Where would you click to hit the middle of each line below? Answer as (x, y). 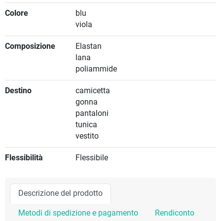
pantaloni (92, 114)
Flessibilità (24, 158)
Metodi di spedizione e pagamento (78, 213)
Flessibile (92, 158)
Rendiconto (175, 213)
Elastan (88, 47)
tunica (86, 125)
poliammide (96, 69)
